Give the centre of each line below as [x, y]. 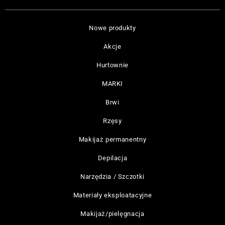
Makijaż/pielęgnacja [113, 214]
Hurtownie [113, 65]
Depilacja [113, 158]
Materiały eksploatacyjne [113, 195]
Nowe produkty [113, 28]
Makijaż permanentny [113, 139]
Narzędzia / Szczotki [113, 177]
